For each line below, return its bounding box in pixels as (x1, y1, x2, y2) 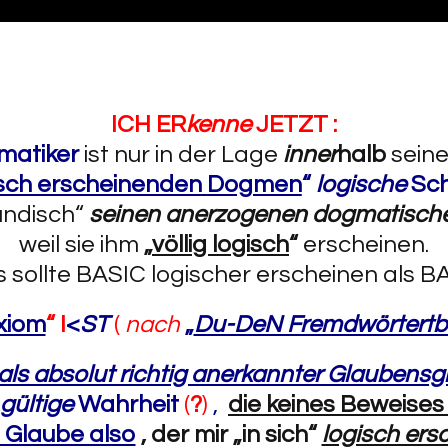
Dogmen (206, 172, 302, 197)
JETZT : (251, 112, 337, 137)
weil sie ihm (19, 232, 144, 257)
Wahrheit (78, 392, 184, 417)
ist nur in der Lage (83, 142, 283, 167)
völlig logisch (152, 232, 289, 257)
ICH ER (111, 112, 186, 137)
